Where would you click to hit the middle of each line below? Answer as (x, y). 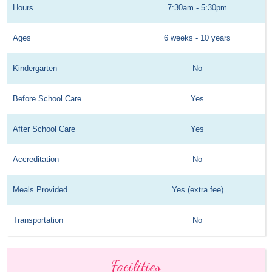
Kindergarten (35, 69)
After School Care (44, 129)
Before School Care (47, 99)
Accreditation (36, 160)
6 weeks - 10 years (198, 38)
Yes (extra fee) (197, 190)
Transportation (38, 220)
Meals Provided (40, 190)
